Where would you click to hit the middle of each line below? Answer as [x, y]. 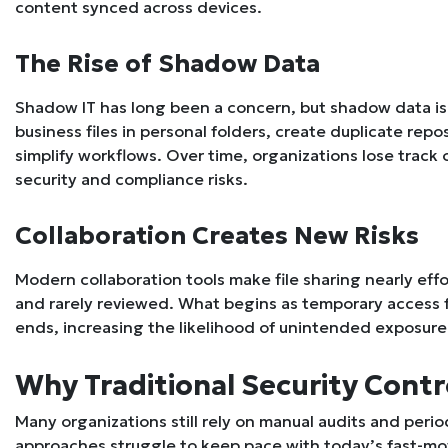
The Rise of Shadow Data [167, 64]
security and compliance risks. [131, 179]
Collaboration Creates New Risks [217, 236]
